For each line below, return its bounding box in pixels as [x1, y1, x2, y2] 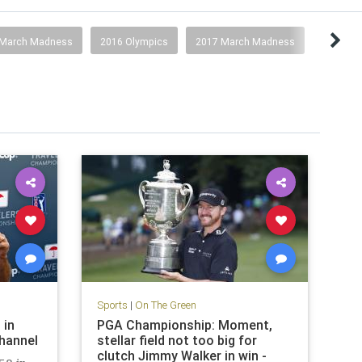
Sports [96, 297, 128, 312]
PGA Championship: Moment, [96, 316, 272, 333]
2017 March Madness [196, 36, 295, 48]
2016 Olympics [100, 36, 168, 48]
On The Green [134, 297, 196, 312]
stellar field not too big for [96, 331, 257, 348]
